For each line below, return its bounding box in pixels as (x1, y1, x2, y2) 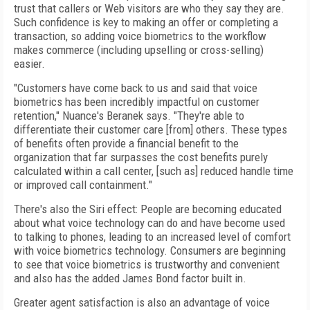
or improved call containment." (14, 178, 152, 192)
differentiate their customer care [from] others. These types (14, 122, 287, 136)
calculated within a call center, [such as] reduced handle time (14, 164, 293, 178)
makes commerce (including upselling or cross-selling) (14, 43, 264, 57)
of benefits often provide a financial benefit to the (14, 136, 239, 150)
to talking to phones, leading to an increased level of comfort (14, 230, 291, 244)
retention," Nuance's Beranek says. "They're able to (14, 109, 244, 122)
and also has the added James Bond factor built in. (14, 271, 246, 285)
